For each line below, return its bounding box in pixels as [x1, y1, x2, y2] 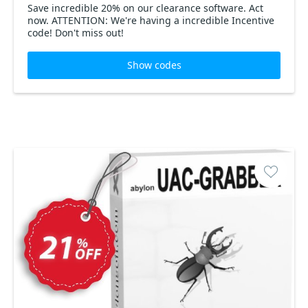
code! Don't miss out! [27, 26, 124, 39]
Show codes [126, 58, 181, 71]
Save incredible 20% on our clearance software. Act [27, 1, 263, 14]
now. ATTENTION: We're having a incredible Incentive [27, 14, 274, 27]
